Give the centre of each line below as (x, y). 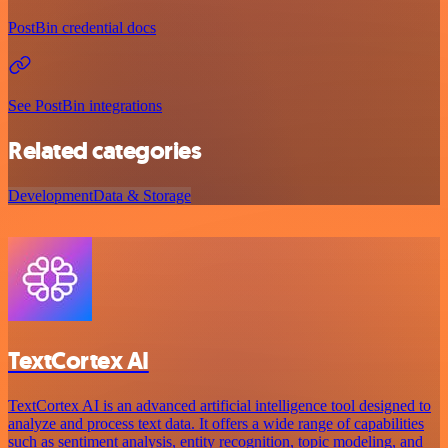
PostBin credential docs (82, 28)
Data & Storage (142, 196)
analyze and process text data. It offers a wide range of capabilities (216, 424)
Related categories (105, 151)
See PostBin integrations (85, 106)
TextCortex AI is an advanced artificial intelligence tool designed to (219, 406)
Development (50, 196)
